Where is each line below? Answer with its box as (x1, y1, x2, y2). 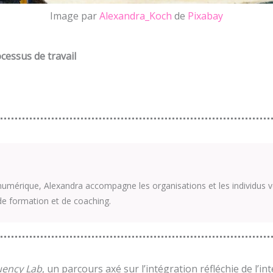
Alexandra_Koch (99, 9, 172, 23)
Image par (50, 9, 99, 23)
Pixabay (188, 9, 223, 23)
